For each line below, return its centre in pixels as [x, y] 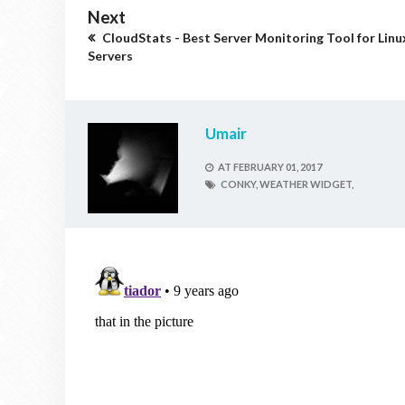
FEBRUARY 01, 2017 [278, 167]
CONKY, [239, 184]
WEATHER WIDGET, [306, 184]
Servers [110, 56]
